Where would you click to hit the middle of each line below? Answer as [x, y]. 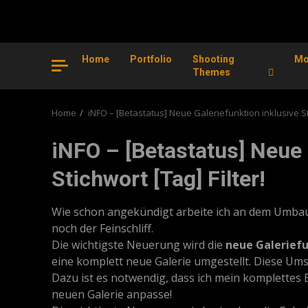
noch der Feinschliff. [102, 228]
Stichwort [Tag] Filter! [158, 179]
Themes [211, 72]
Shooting [213, 59]
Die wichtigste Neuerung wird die [139, 245]
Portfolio [151, 59]
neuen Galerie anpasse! [112, 294]
